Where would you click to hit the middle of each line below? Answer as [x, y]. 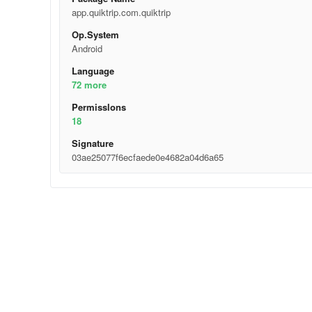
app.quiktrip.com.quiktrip [121, 12]
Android [87, 48]
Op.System [95, 34]
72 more [89, 85]
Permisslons [99, 107]
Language [93, 71]
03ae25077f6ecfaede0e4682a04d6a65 [147, 157]
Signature [92, 143]
